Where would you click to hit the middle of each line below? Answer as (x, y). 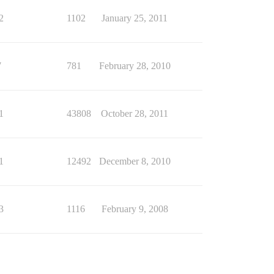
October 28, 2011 (135, 114)
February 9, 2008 (135, 209)
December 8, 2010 (135, 161)
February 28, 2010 (135, 66)
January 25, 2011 (135, 18)
